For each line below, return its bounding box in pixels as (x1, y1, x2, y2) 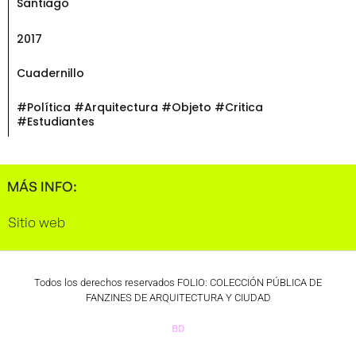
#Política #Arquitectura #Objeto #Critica (17, 99, 263, 115)
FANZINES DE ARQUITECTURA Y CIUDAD (85, 291, 271, 304)
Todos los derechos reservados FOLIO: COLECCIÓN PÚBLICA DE (34, 276, 322, 288)
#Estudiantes (17, 113, 95, 130)
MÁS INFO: (7, 177, 77, 195)
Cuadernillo (17, 64, 84, 81)
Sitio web (8, 213, 65, 230)
